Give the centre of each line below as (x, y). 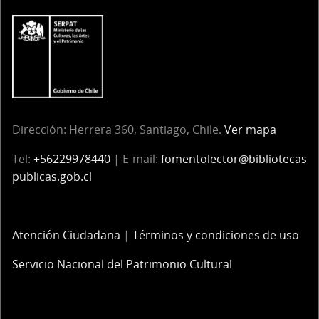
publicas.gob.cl (52, 177)
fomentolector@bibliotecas (234, 159)
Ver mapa (250, 130)
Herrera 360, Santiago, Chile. (147, 130)
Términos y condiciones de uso (216, 235)
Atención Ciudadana (66, 235)
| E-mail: (136, 159)
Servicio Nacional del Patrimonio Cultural (122, 265)
